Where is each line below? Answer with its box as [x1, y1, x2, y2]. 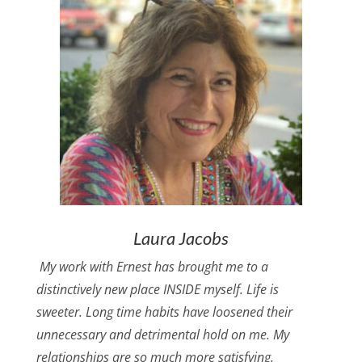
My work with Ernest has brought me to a [36, 258, 268, 276]
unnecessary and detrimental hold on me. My [36, 326, 289, 344]
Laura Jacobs [133, 227, 229, 250]
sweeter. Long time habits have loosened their [36, 303, 293, 322]
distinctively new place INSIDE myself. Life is [36, 280, 279, 299]
